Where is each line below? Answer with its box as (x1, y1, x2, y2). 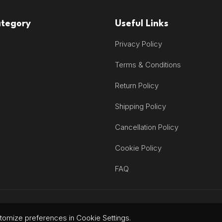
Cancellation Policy (114, 122, 178, 132)
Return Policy (114, 80, 159, 90)
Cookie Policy (114, 143, 162, 153)
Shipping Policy (114, 101, 166, 111)
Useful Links (114, 19, 168, 28)
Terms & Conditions (114, 59, 181, 69)
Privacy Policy (114, 39, 162, 49)
